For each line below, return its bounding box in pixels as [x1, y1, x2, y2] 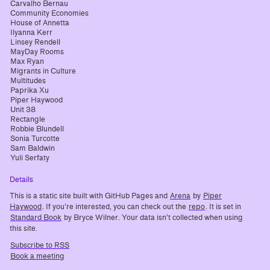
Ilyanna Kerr [10, 28, 52, 37]
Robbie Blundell [10, 125, 64, 134]
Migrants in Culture [10, 67, 76, 76]
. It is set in [206, 202, 241, 212]
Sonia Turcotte [10, 134, 60, 143]
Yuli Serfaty [10, 154, 49, 163]
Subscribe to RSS [10, 241, 69, 250]
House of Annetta [10, 19, 69, 28]
